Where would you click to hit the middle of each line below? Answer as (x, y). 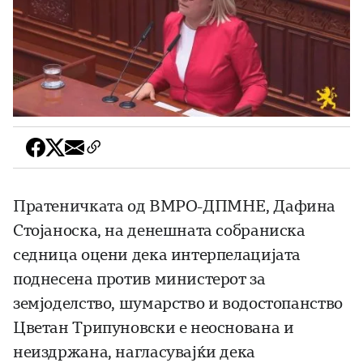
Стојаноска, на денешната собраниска (159, 231)
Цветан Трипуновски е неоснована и (154, 328)
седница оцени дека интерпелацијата (157, 255)
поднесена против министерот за (139, 280)
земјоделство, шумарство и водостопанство (178, 304)
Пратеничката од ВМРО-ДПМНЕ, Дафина (175, 207)
